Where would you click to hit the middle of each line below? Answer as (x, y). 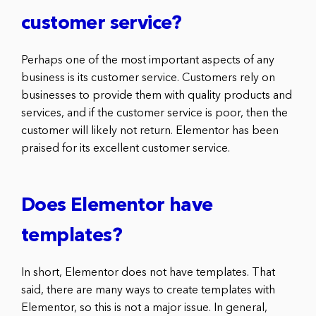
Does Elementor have (117, 206)
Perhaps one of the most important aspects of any (148, 60)
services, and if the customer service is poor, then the (154, 113)
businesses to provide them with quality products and (157, 96)
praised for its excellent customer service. (126, 148)
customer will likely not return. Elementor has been (150, 131)
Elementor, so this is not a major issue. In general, (144, 308)
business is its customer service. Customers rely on (148, 78)
